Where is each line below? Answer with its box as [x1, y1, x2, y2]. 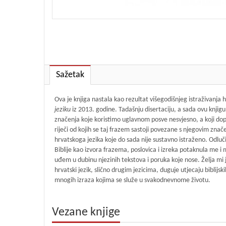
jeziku [54, 105, 72, 114]
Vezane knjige [52, 206, 120, 218]
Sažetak [56, 70, 84, 80]
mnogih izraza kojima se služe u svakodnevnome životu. [54, 176, 210, 184]
